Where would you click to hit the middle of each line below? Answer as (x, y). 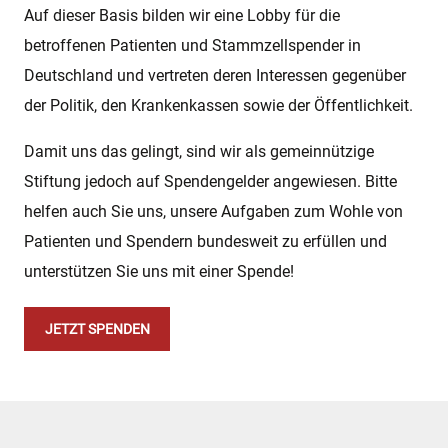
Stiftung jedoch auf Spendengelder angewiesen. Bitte (210, 182)
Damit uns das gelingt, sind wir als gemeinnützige (199, 152)
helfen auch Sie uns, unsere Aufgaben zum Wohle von (213, 212)
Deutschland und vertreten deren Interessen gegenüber (215, 76)
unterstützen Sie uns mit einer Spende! (159, 272)
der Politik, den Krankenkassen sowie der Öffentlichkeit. (218, 106)
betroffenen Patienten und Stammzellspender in (192, 46)
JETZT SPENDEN (97, 328)
